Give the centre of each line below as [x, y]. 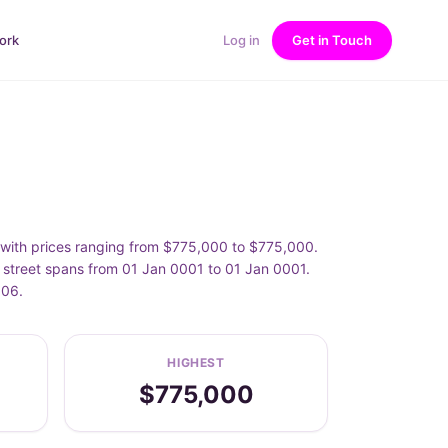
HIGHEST [196, 362]
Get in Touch [332, 39]
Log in [241, 39]
